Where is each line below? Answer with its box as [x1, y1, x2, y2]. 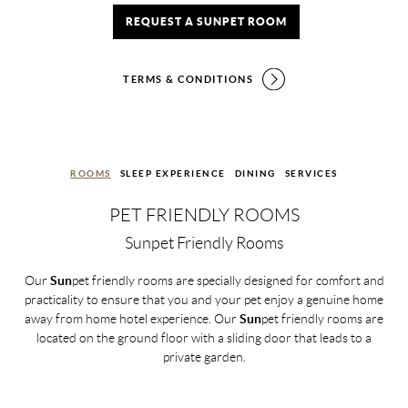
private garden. [162, 350, 246, 364]
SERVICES [284, 168, 338, 178]
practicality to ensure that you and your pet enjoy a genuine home [25, 292, 383, 307]
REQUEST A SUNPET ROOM [126, 15, 287, 27]
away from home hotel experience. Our [25, 311, 240, 326]
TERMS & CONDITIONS [123, 74, 253, 85]
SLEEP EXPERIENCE [119, 168, 226, 178]
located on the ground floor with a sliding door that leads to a [36, 331, 372, 345]
